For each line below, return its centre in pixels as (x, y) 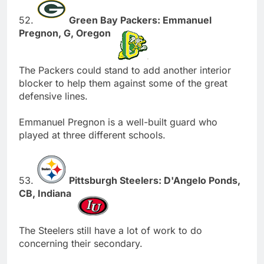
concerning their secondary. (81, 243)
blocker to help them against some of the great (123, 83)
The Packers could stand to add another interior (125, 70)
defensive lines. (53, 96)
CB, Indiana (46, 193)
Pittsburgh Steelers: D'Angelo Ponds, (155, 180)
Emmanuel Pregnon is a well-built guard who (118, 122)
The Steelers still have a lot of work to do (110, 230)
